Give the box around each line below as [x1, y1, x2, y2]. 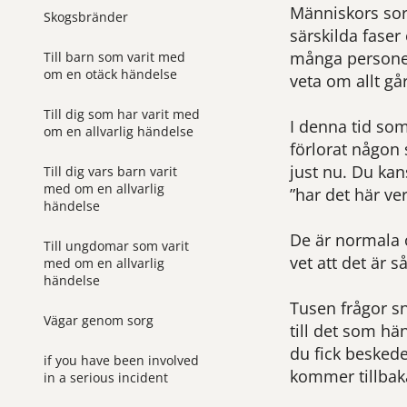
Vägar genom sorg [44, 311, 154, 329]
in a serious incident [44, 368, 168, 386]
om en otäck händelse [44, 65, 177, 83]
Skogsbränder [44, 7, 128, 25]
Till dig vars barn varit [44, 162, 177, 180]
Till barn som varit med [44, 47, 185, 65]
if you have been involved [44, 351, 199, 369]
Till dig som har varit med [44, 104, 200, 123]
